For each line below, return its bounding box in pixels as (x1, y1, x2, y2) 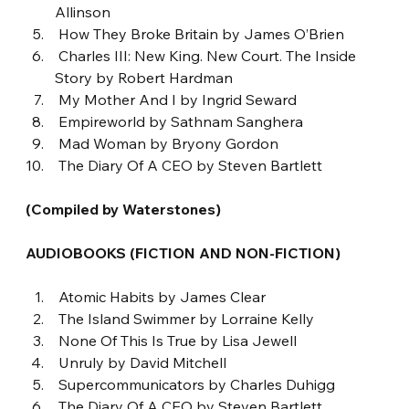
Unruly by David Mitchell (58, 352, 227, 372)
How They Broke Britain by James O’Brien (58, 24, 345, 43)
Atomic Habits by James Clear (58, 287, 267, 306)
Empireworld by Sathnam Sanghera (58, 111, 304, 131)
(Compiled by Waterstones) (26, 199, 222, 218)
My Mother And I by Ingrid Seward (58, 89, 298, 109)
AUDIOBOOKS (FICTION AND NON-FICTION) (26, 243, 341, 262)
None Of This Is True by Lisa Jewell (58, 330, 298, 350)
